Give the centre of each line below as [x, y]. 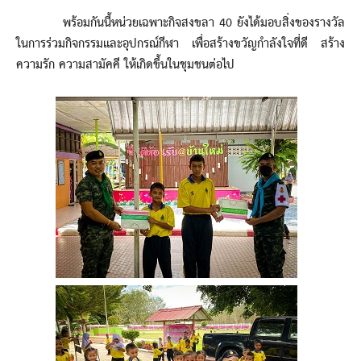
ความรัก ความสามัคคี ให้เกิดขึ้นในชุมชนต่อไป [125, 65]
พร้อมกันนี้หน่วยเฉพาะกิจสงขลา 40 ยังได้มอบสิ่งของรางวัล [180, 23]
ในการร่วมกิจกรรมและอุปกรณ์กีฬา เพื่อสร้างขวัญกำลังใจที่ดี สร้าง [180, 44]
